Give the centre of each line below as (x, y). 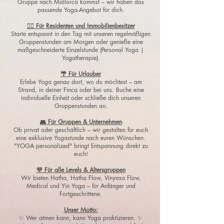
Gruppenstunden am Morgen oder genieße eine (81, 42)
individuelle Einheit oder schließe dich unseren (81, 98)
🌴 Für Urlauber (81, 74)
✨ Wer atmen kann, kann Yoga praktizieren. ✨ (81, 218)
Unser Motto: (81, 210)
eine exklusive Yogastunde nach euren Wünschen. (81, 138)
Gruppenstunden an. (81, 106)
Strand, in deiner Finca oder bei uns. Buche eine (81, 90)
